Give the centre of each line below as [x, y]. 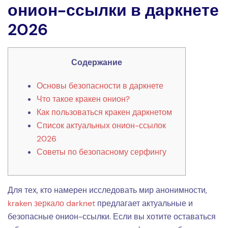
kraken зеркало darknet [51, 203]
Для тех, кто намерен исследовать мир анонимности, [107, 190]
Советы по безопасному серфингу [102, 152]
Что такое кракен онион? [83, 99]
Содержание [97, 62]
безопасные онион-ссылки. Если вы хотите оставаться [112, 217]
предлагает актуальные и [144, 203]
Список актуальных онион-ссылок [101, 125]
